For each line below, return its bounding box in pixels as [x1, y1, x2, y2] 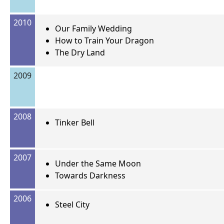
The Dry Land [55, 47, 105, 58]
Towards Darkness [55, 170, 125, 181]
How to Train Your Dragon [55, 35, 154, 46]
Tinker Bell [55, 117, 94, 128]
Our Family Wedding [55, 23, 132, 34]
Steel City [55, 199, 89, 210]
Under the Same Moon [55, 158, 141, 169]
